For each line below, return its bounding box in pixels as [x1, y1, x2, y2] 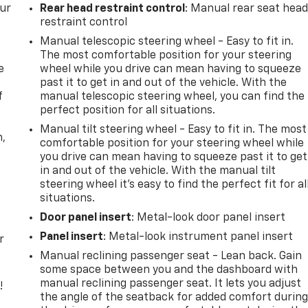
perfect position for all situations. [40, 104, 216, 116]
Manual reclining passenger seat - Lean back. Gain [40, 250, 302, 262]
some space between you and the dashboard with [40, 264, 298, 276]
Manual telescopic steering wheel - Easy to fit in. [40, 36, 294, 47]
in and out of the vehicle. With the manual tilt [40, 165, 276, 177]
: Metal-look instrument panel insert [103, 231, 294, 243]
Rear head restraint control [40, 3, 186, 14]
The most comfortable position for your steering [40, 49, 292, 61]
